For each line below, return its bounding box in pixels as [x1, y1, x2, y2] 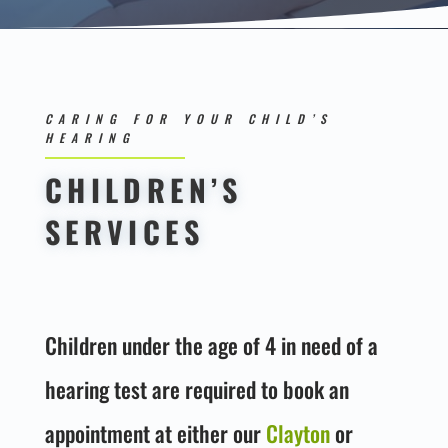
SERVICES [44, 208, 204, 254]
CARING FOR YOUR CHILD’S [44, 109, 333, 127]
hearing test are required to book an [44, 372, 349, 405]
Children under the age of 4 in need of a [44, 328, 378, 361]
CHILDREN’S [44, 166, 243, 212]
